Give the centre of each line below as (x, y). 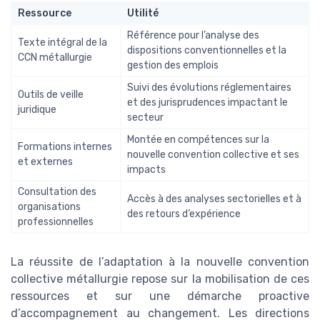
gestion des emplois (173, 65)
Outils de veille (51, 94)
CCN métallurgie (55, 57)
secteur (145, 117)
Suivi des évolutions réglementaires (209, 87)
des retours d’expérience (184, 214)
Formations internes (65, 146)
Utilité (143, 13)
